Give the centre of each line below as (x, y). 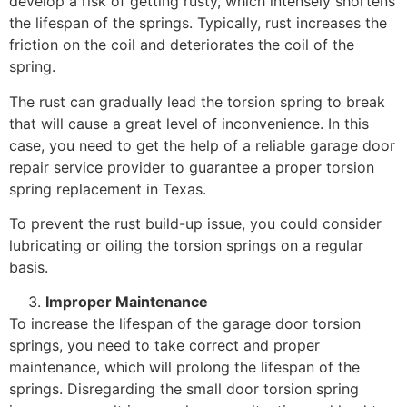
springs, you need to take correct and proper (164, 346)
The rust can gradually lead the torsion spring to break (197, 101)
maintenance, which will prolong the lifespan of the (184, 367)
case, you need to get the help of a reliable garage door (202, 145)
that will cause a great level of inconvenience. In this (189, 123)
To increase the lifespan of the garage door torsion (185, 324)
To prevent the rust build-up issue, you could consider (195, 223)
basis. (29, 267)
